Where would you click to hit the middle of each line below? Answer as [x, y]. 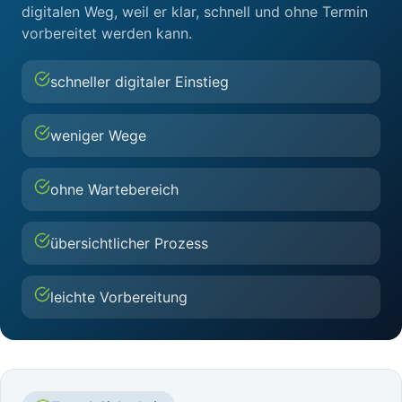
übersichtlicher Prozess [129, 243]
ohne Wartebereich [114, 189]
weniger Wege [98, 135]
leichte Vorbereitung [119, 297]
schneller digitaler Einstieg [140, 82]
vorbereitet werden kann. [107, 33]
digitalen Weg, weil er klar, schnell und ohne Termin [195, 12]
